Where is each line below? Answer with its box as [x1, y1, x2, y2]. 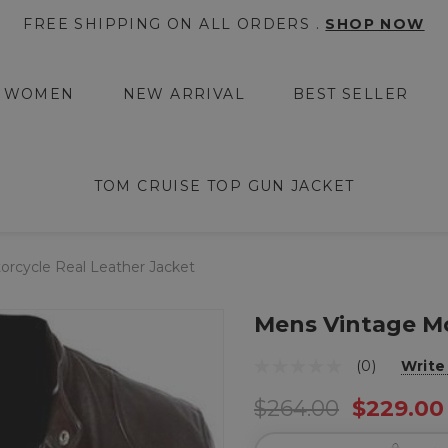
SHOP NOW [325, 15, 425, 33]
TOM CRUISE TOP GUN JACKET [93, 177, 355, 195]
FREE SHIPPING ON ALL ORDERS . [23, 15, 326, 33]
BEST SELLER [292, 85, 409, 103]
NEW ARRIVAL [122, 85, 245, 103]
